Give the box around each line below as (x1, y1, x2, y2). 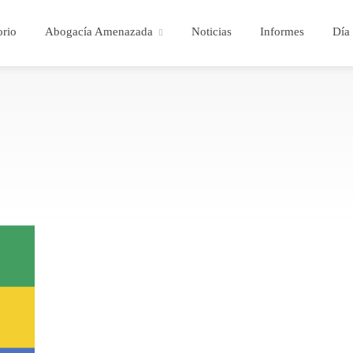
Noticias (191, 25, 232, 38)
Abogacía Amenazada (45, 25, 153, 38)
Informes (260, 25, 304, 38)
